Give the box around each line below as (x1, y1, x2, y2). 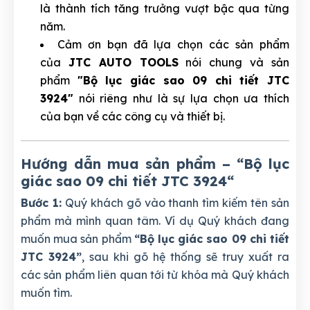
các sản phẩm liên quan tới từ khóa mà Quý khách (21, 267, 289, 282)
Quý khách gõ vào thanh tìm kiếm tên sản (61, 195, 290, 210)
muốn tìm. (21, 285, 72, 300)
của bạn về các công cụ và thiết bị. (40, 109, 225, 123)
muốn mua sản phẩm (21, 231, 134, 246)
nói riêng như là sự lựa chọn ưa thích (73, 91, 289, 105)
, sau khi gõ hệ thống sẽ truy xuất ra (82, 249, 289, 264)
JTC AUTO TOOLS (68, 55, 179, 69)
